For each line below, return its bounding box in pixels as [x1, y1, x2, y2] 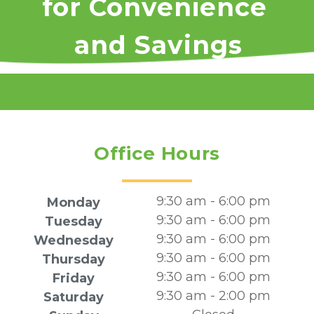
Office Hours [94, 142, 220, 165]
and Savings [74, 29, 243, 60]
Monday [47, 195, 101, 210]
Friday [53, 271, 95, 286]
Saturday [43, 289, 104, 305]
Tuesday [45, 214, 103, 229]
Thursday [42, 252, 106, 267]
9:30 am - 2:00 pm [156, 288, 271, 303]
